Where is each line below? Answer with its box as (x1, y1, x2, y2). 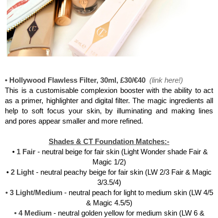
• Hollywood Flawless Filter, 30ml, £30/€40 (5, 76, 149, 85)
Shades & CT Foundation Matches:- (49, 137, 169, 146)
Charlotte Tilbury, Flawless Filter (76, 62, 142, 69)
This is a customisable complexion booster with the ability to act (5, 86, 213, 95)
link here (152, 76, 179, 85)
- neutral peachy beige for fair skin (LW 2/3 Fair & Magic (34, 168, 212, 177)
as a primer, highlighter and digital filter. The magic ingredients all (5, 96, 213, 105)
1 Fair (17, 147, 37, 156)
